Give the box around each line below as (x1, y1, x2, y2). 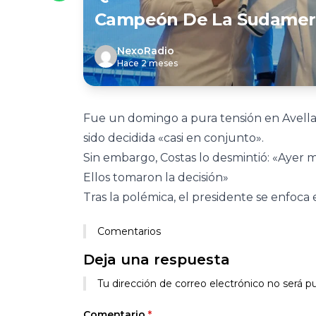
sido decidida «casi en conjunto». (83, 131, 264, 145)
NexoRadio (117, 44, 174, 57)
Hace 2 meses (117, 58, 178, 68)
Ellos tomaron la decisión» (83, 171, 229, 184)
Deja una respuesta (83, 251, 230, 268)
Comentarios (97, 225, 161, 238)
